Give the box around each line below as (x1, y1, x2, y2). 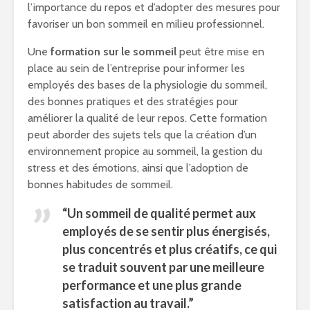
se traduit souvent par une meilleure (62, 259, 264, 275)
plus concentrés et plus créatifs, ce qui (62, 241, 277, 257)
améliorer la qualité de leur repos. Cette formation (28, 111, 267, 125)
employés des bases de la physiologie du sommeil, (28, 78, 267, 92)
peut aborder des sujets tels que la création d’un (28, 128, 257, 142)
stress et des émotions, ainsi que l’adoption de (28, 161, 248, 175)
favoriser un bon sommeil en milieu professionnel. (28, 17, 264, 31)
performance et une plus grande (62, 277, 241, 293)
